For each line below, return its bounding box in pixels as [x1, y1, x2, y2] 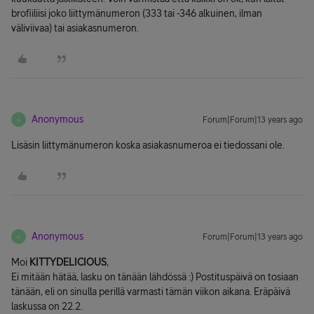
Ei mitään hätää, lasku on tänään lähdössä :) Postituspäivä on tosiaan [11, 271, 299, 282]
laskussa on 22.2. [11, 301, 83, 312]
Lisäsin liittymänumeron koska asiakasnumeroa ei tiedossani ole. [11, 139, 285, 151]
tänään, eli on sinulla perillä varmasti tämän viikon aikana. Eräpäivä [11, 286, 290, 297]
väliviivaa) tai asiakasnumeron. [11, 22, 139, 34]
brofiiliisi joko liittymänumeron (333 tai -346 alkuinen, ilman [11, 8, 262, 19]
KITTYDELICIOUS [29, 257, 107, 268]
